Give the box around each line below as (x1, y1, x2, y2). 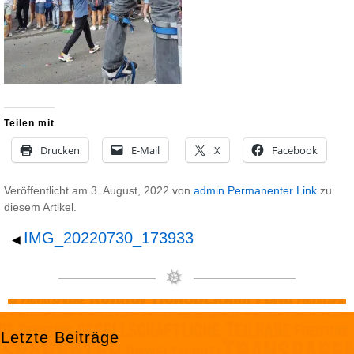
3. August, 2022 (91, 183, 169, 197)
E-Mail (131, 143, 160, 157)
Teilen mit (4, 118, 55, 129)
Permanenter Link (228, 183, 317, 197)
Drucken (40, 143, 80, 157)
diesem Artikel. (4, 200, 77, 213)
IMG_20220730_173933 (24, 228, 194, 247)
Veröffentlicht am (4, 183, 88, 197)
